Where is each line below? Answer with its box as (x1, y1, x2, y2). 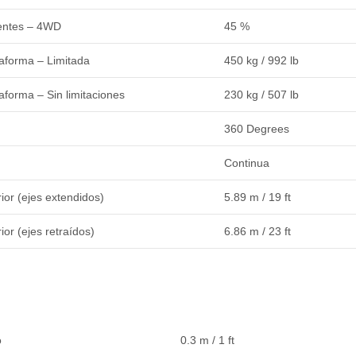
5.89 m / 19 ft (223, 190, 291, 203)
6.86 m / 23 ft (223, 224, 291, 238)
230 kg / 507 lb (223, 87, 299, 101)
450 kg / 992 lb (223, 53, 299, 67)
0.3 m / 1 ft (180, 333, 234, 346)
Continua (223, 156, 269, 169)
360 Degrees (223, 122, 289, 135)
